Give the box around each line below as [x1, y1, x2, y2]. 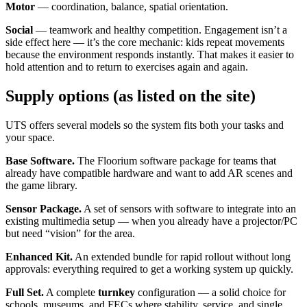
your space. [5, 132, 55, 144]
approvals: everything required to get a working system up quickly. [5, 263, 293, 275]
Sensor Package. [5, 203, 82, 215]
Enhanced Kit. [5, 251, 73, 263]
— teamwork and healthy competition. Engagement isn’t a [33, 24, 287, 36]
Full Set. [5, 286, 44, 299]
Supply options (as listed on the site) [5, 87, 256, 106]
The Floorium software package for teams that [75, 155, 276, 167]
